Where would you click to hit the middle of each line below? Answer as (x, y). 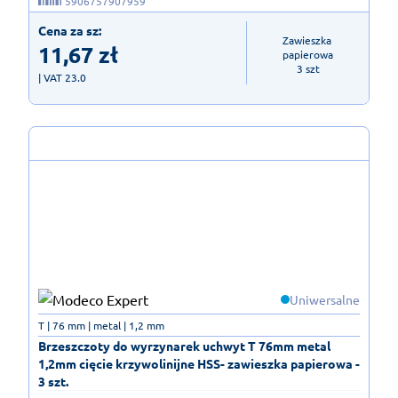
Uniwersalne (325, 300)
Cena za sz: (70, 30)
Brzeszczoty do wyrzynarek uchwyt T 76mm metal (184, 346)
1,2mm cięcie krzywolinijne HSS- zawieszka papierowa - (199, 364)
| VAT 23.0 (62, 77)
